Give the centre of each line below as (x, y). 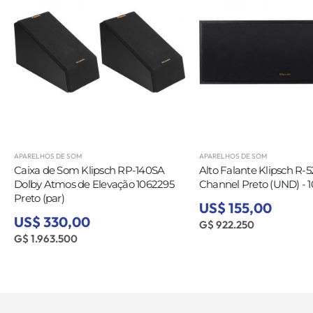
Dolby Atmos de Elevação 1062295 (94, 184)
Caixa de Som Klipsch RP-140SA (89, 170)
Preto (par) (39, 198)
